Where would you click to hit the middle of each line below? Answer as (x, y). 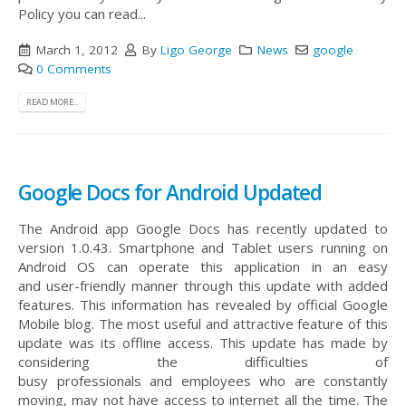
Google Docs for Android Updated (170, 193)
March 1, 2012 (77, 49)
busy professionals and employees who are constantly (203, 381)
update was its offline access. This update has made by (203, 343)
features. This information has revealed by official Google (203, 305)
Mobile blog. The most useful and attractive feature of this (203, 324)
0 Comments (73, 68)
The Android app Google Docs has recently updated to (203, 229)
